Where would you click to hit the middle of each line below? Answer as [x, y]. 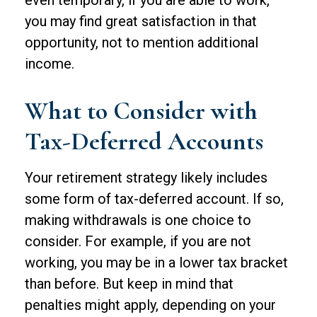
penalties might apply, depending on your [150, 305]
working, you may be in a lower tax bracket [156, 263]
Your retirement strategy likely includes [146, 178]
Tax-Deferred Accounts [144, 141]
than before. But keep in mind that [129, 284]
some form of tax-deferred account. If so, [154, 199]
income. [50, 64]
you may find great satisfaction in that [141, 21]
